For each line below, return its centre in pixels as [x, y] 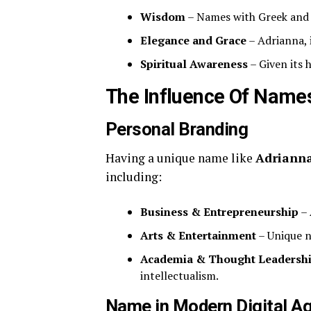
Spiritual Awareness [194, 64]
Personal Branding [177, 129]
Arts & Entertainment [198, 236]
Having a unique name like [180, 158]
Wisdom [163, 17]
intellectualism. [179, 276]
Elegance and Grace [193, 41]
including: [134, 177]
